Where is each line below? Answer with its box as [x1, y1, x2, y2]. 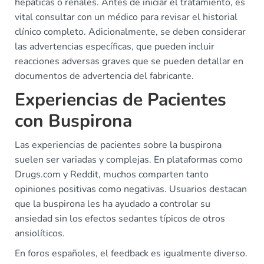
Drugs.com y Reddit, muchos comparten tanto [15, 168, 209, 181]
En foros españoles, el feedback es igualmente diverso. [15, 247, 247, 260]
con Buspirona [15, 109, 132, 133]
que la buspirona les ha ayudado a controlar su [15, 197, 210, 210]
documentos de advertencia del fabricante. [15, 70, 194, 82]
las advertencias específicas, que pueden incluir [15, 40, 214, 53]
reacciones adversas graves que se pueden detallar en [15, 55, 243, 68]
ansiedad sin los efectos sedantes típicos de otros [15, 212, 225, 225]
